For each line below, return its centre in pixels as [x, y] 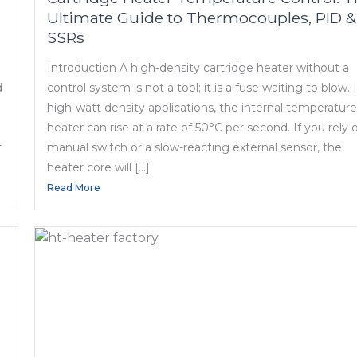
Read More [74, 188]
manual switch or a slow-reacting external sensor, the [195, 148]
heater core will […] [99, 168]
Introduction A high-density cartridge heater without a [198, 68]
